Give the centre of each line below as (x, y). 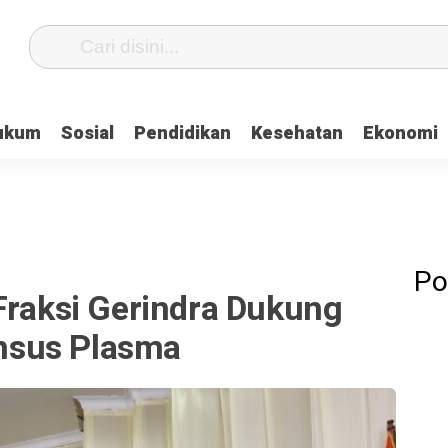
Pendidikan (182, 133)
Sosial (87, 133)
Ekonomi (400, 133)
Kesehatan (297, 133)
